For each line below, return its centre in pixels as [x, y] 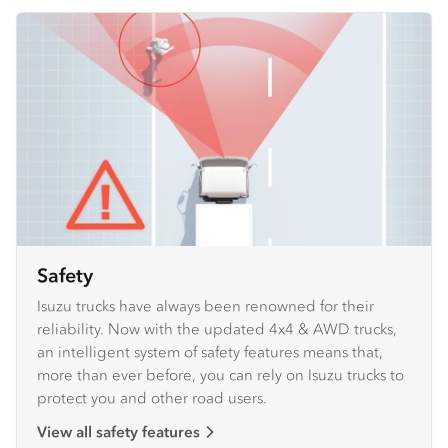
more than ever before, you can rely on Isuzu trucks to [220, 374]
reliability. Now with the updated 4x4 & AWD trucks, [217, 328]
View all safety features [118, 431]
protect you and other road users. [152, 397]
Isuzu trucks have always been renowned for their [205, 305]
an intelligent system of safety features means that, [210, 351]
